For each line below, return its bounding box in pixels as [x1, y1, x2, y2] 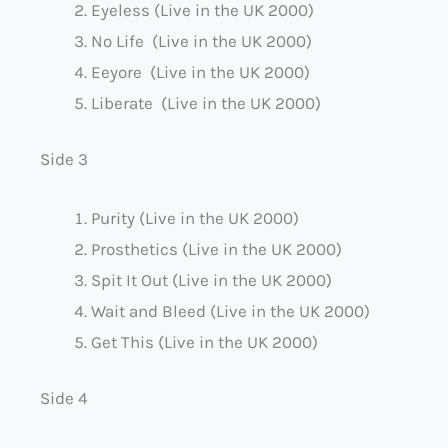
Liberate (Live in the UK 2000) [91, 92, 321, 113]
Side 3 [40, 149, 88, 170]
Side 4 [40, 388, 88, 409]
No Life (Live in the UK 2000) [91, 30, 312, 51]
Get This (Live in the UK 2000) [91, 331, 318, 352]
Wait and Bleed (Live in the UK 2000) [91, 300, 370, 321]
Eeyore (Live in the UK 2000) [91, 61, 310, 82]
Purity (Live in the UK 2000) [91, 207, 299, 228]
